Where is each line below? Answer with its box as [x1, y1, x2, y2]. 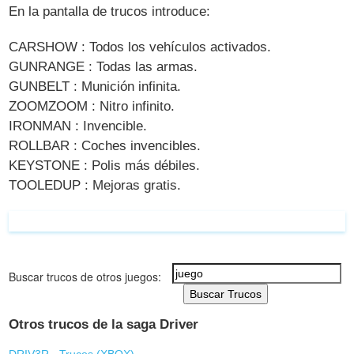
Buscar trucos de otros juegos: [9, 268, 162, 284]
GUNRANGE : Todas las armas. [9, 59, 198, 75]
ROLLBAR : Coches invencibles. [9, 138, 201, 154]
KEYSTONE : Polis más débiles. [9, 158, 201, 174]
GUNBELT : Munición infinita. [9, 79, 182, 95]
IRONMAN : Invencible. [9, 119, 148, 134]
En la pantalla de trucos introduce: [9, 4, 211, 20]
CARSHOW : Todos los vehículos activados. [9, 40, 272, 55]
